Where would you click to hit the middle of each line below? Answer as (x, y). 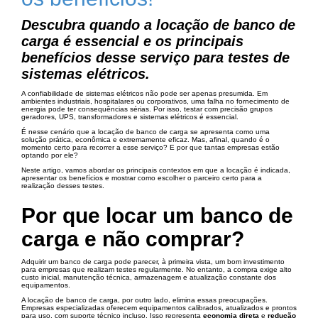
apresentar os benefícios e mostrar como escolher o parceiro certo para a (142, 178)
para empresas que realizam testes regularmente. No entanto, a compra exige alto (157, 269)
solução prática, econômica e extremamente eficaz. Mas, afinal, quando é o (146, 139)
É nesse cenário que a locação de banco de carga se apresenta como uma (146, 132)
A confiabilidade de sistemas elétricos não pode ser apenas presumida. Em (144, 93)
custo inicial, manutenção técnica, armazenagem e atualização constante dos (149, 277)
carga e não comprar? (133, 239)
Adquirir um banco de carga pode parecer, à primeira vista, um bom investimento (153, 262)
